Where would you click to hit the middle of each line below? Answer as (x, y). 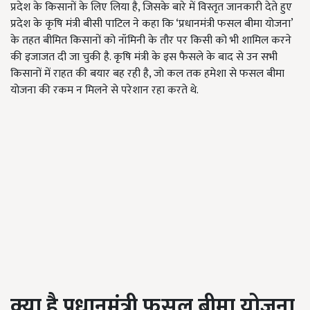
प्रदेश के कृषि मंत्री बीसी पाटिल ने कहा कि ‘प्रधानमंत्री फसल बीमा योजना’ (152, 24)
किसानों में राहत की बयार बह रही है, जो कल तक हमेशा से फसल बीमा (147, 74)
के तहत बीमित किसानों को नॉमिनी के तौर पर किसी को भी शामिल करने (151, 41)
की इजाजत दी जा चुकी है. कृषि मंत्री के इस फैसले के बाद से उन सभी (144, 57)
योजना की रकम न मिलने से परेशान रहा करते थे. (104, 91)
